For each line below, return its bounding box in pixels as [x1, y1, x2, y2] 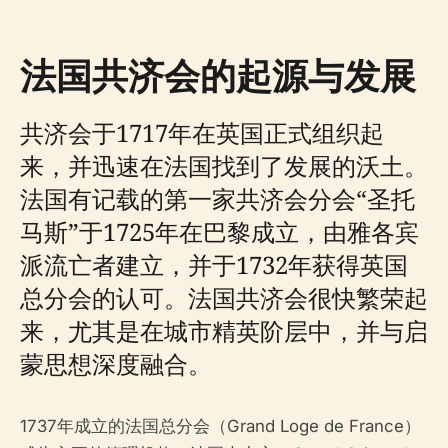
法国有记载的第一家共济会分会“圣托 [20, 181, 415, 215]
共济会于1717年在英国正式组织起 [20, 115, 384, 149]
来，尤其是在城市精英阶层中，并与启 [20, 313, 428, 347]
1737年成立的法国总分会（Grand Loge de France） [20, 415, 421, 436]
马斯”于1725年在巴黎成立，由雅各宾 [20, 214, 419, 248]
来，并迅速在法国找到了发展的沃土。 [20, 148, 428, 182]
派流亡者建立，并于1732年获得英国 [20, 247, 408, 281]
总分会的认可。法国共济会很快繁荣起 [20, 280, 428, 314]
